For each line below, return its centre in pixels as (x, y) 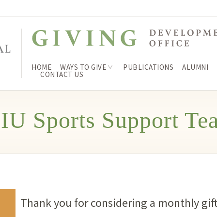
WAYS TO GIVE (83, 67)
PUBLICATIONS (148, 67)
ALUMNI (195, 67)
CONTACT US (62, 74)
